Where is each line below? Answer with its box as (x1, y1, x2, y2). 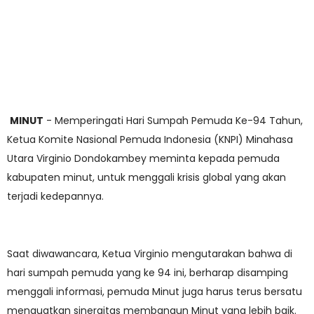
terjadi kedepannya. (7, 189, 107, 203)
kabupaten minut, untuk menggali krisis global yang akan (7, 170, 286, 184)
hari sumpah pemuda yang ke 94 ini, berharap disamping (7, 266, 288, 280)
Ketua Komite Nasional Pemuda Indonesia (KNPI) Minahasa (7, 132, 293, 146)
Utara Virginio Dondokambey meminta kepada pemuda (7, 151, 280, 165)
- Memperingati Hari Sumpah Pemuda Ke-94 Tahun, (43, 114, 303, 128)
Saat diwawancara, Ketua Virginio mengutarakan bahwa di (7, 247, 292, 261)
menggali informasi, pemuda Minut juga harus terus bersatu (7, 285, 302, 299)
